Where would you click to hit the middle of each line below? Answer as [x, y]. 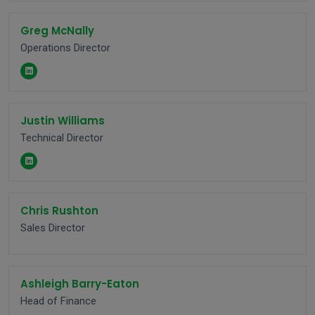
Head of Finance [58, 301]
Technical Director [62, 138]
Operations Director [65, 48]
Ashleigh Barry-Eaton [80, 284]
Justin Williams [63, 121]
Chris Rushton [59, 211]
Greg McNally [57, 31]
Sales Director [53, 228]
